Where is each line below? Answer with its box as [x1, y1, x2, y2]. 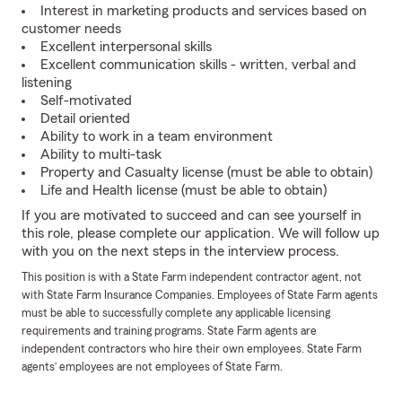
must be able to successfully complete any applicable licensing [22, 308, 330, 319]
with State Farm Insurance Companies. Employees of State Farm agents [22, 290, 378, 301]
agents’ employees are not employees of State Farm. [22, 362, 283, 372]
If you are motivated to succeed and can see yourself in [22, 208, 362, 223]
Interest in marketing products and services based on [40, 4, 367, 18]
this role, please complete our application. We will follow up [22, 226, 380, 240]
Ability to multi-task [40, 147, 162, 162]
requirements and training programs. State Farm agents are [22, 326, 317, 336]
